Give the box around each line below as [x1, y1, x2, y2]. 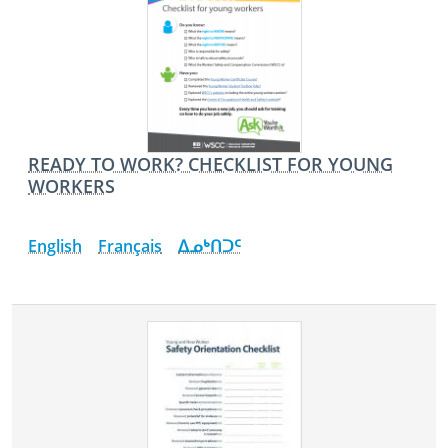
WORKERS [28, 173, 115, 199]
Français [98, 235, 162, 258]
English [28, 235, 82, 258]
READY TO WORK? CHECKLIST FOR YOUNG [28, 151, 393, 177]
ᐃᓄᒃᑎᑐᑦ [178, 235, 241, 258]
